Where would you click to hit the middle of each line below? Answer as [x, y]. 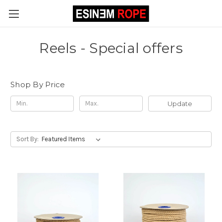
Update [180, 103]
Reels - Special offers [111, 48]
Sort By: [27, 139]
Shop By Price [38, 84]
